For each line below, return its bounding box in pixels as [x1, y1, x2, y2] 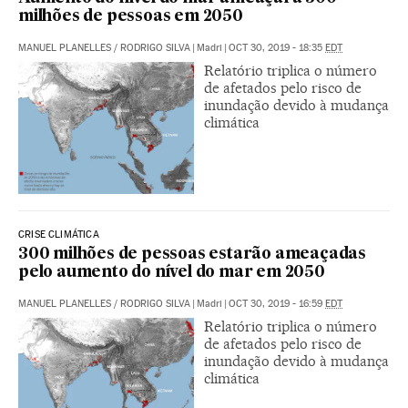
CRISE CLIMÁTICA [18, 228, 99, 240]
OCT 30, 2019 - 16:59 [229, 297, 325, 310]
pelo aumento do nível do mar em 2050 [18, 264, 325, 280]
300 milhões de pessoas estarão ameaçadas [18, 246, 366, 262]
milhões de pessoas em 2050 [18, 8, 243, 25]
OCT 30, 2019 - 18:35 [229, 41, 325, 54]
